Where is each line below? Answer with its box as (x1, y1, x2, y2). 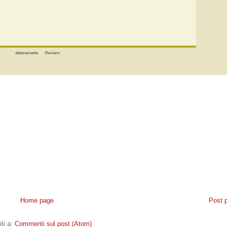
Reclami (45, 51, 60, 56)
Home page (20, 196, 54, 204)
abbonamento (15, 51, 39, 56)
